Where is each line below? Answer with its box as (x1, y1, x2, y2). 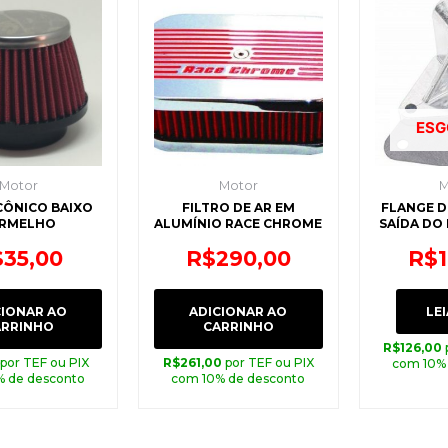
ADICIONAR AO (189, 303, 288, 319)
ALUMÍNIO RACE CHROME (154, 216, 323, 232)
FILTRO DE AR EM (181, 200, 295, 216)
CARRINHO (202, 318, 274, 334)
